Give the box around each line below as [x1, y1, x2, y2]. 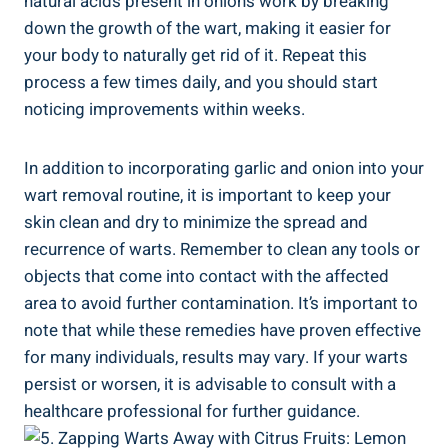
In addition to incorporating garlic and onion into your [24, 155, 424, 181]
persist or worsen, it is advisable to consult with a [24, 371, 396, 397]
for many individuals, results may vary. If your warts [24, 344, 408, 370]
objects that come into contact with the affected [24, 263, 389, 289]
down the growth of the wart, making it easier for [24, 15, 391, 41]
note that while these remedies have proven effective [24, 317, 421, 343]
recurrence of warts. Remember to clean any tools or [24, 236, 420, 262]
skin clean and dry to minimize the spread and [24, 209, 368, 235]
